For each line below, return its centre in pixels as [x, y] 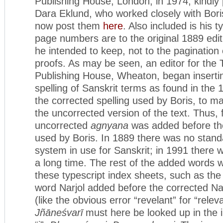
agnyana [110, 125]
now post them [69, 26]
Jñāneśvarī [60, 212]
